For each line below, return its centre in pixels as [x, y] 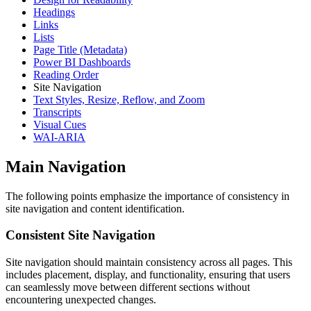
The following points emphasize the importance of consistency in [148, 196]
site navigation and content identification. [95, 208]
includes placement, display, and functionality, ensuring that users [148, 275]
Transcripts [57, 112]
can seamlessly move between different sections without [128, 287]
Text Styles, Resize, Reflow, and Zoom [119, 99]
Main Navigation [66, 166]
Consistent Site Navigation [81, 235]
